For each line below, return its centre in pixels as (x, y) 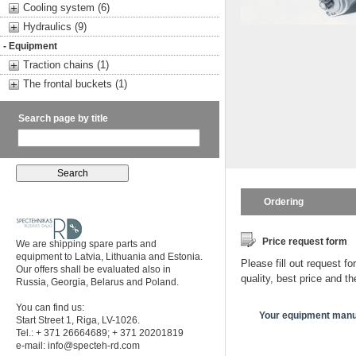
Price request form (305, 242)
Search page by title (63, 118)
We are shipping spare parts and (86, 244)
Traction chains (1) (66, 65)
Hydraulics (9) (55, 27)
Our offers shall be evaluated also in (93, 269)
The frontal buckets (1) (75, 84)
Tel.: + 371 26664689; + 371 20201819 (100, 333)
